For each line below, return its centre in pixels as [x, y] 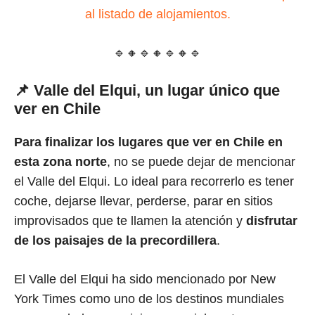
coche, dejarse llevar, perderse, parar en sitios [143, 201]
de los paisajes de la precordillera [115, 241]
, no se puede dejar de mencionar [201, 162]
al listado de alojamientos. [157, 14]
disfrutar [272, 221]
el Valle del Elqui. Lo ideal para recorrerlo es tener [154, 182]
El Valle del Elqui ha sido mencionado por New [145, 279]
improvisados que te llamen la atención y [130, 221]
